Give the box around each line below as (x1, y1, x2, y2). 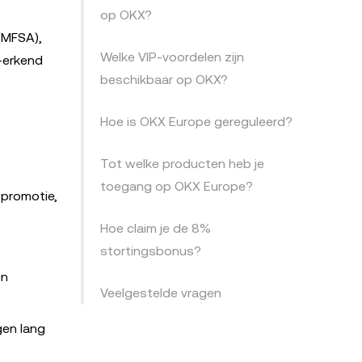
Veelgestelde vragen (100, 285, 221, 301)
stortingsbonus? (100, 243, 201, 259)
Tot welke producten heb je (100, 156, 264, 171)
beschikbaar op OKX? (100, 72, 228, 87)
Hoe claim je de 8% (100, 221, 211, 236)
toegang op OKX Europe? (100, 179, 253, 194)
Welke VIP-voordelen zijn (100, 49, 244, 65)
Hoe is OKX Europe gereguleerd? (100, 114, 293, 129)
